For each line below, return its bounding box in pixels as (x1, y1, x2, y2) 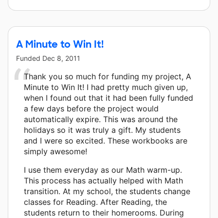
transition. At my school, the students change (24, 186, 190, 196)
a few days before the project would (24, 103, 159, 113)
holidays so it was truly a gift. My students (24, 125, 181, 135)
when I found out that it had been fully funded (24, 92, 193, 103)
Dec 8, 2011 (42, 54, 80, 62)
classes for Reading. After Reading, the (24, 197, 167, 207)
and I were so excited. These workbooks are (24, 135, 187, 145)
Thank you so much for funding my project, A (24, 71, 191, 81)
